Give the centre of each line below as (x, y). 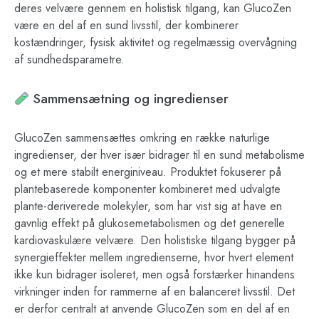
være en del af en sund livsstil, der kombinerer (126, 26)
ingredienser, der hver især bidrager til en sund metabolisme (159, 155)
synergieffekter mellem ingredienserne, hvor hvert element (154, 258)
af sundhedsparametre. (69, 60)
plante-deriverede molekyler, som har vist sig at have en (148, 206)
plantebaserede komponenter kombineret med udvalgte (147, 189)
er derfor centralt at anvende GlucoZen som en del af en (152, 309)
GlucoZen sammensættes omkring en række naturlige (142, 138)
